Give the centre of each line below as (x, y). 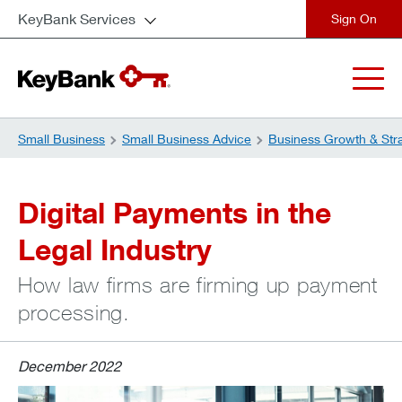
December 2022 (70, 366)
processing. (74, 312)
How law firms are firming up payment (198, 284)
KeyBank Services (77, 18)
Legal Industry (115, 249)
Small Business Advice (187, 139)
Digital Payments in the (175, 212)
